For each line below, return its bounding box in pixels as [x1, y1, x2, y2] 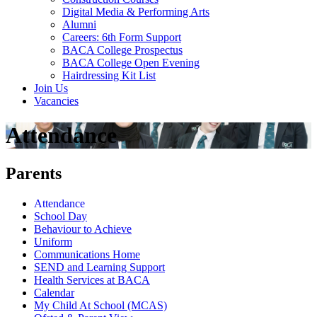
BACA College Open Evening [62, 56, 200, 69]
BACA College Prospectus [62, 43, 183, 56]
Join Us [34, 81, 68, 94]
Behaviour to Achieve [34, 222, 132, 235]
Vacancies [34, 94, 79, 107]
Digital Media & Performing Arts [62, 5, 209, 18]
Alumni [62, 18, 96, 30]
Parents [6, 163, 62, 183]
